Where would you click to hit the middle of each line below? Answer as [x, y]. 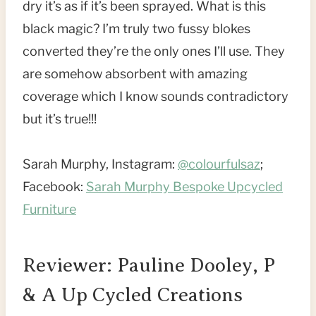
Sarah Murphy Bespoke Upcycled [184, 187]
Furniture [49, 209]
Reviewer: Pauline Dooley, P [149, 265]
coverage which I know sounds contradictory [156, 97]
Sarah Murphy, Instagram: [100, 164]
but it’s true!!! [60, 119]
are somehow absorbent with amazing [135, 74]
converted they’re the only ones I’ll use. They [154, 51]
